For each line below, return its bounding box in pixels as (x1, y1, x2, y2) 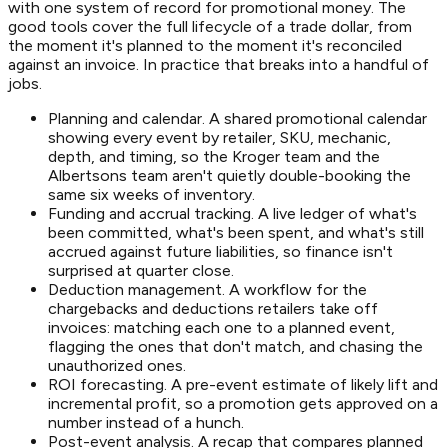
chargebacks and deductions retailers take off (48, 299, 378, 319)
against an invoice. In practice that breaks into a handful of (8, 55, 429, 75)
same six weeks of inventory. (48, 185, 255, 205)
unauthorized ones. (48, 356, 186, 376)
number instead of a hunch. (48, 413, 244, 433)
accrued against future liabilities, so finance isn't (48, 242, 393, 262)
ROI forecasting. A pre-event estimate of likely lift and (48, 375, 438, 395)
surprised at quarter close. (48, 261, 234, 281)
